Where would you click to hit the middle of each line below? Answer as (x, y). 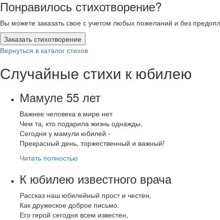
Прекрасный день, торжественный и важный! (92, 143)
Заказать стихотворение (43, 39)
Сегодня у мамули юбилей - (65, 133)
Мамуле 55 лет (60, 97)
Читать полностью (49, 157)
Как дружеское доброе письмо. (69, 205)
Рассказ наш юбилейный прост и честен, (85, 195)
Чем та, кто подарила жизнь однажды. (81, 123)
